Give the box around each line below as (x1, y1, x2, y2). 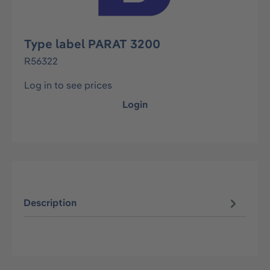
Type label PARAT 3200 (24, 36, 160, 51)
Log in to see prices (24, 79, 112, 91)
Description (24, 196, 77, 209)
